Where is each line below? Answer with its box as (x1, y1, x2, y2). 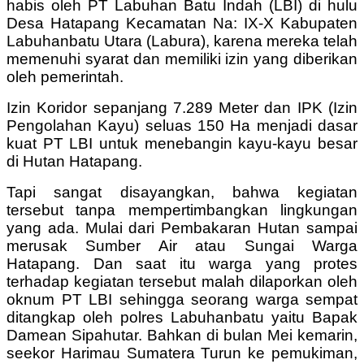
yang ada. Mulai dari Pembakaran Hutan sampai (6, 219, 357, 236)
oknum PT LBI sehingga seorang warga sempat (6, 290, 357, 308)
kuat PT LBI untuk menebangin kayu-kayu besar (6, 134, 357, 152)
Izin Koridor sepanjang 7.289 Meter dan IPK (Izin (6, 98, 357, 116)
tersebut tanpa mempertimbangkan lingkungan (6, 201, 357, 219)
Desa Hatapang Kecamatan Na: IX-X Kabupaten (6, 14, 357, 32)
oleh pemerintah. (6, 67, 123, 85)
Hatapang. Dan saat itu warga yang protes (6, 254, 357, 272)
